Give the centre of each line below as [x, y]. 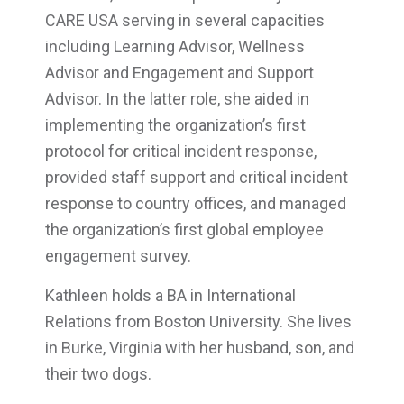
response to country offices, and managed [195, 203]
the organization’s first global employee [184, 229]
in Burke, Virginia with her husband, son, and [199, 348]
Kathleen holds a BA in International [170, 296]
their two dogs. [98, 374]
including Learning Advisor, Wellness [174, 46]
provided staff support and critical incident [196, 177]
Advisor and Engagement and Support [179, 72]
